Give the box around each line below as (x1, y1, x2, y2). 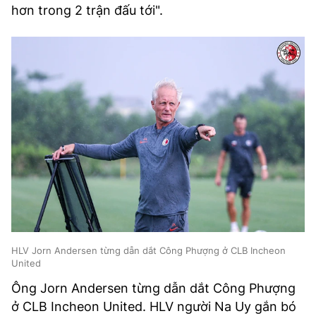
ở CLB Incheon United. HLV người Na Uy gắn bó (11, 299, 296, 315)
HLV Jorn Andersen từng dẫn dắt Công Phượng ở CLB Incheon (11, 245, 286, 257)
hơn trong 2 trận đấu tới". (11, 3, 163, 18)
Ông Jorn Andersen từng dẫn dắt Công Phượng (11, 281, 296, 296)
